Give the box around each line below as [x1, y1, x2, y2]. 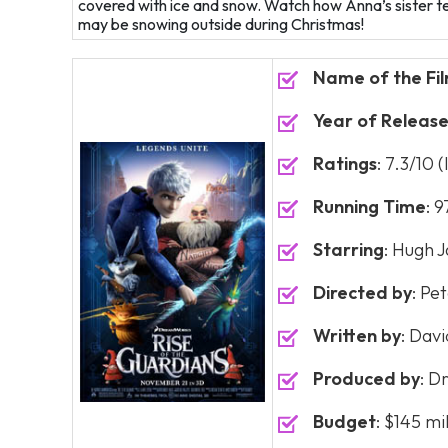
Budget [313, 410, 376, 433]
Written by [313, 324, 401, 347]
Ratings [313, 152, 377, 175]
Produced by [313, 367, 420, 390]
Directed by [313, 281, 412, 304]
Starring [313, 238, 384, 261]
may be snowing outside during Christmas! [78, 14, 364, 34]
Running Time [313, 195, 426, 218]
